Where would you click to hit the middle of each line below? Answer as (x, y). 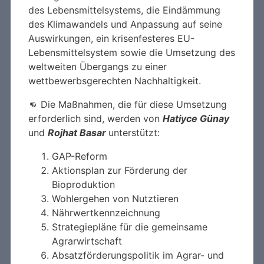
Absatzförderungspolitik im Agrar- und (138, 255)
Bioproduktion (83, 184)
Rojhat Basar (78, 132)
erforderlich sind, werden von (95, 118)
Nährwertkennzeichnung (106, 212)
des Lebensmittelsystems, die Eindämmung (124, 10)
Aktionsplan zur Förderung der (120, 170)
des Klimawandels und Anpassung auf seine (125, 24)
